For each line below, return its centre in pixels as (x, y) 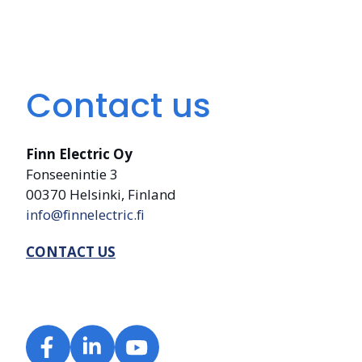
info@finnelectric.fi (85, 214)
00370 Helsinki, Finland (101, 194)
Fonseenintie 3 (72, 174)
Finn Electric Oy (79, 154)
